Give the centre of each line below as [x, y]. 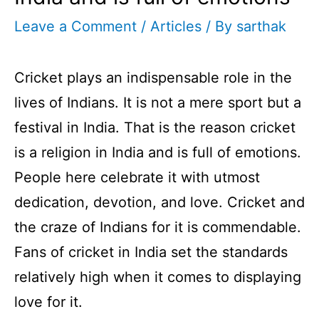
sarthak [261, 26]
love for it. [48, 302]
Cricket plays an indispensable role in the [153, 77]
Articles [176, 26]
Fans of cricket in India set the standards [151, 252]
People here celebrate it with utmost [137, 177]
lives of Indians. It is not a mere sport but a [158, 102]
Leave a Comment [75, 26]
